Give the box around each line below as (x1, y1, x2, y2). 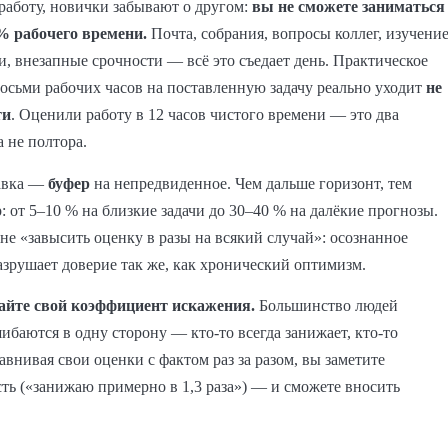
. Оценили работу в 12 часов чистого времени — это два (11, 106, 399, 124)
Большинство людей (255, 297, 398, 315)
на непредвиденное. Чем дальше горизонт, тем (90, 174, 412, 192)
